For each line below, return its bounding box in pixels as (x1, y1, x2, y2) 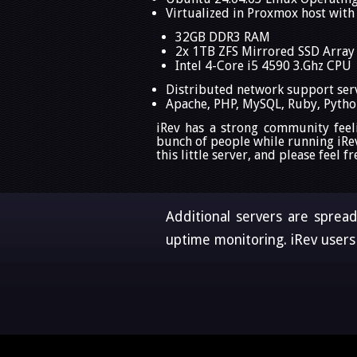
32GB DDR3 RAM (175, 29, 270, 45)
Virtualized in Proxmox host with (166, 5, 355, 21)
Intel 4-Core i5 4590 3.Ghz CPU (175, 57, 351, 73)
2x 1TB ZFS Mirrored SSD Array (175, 43, 355, 59)
